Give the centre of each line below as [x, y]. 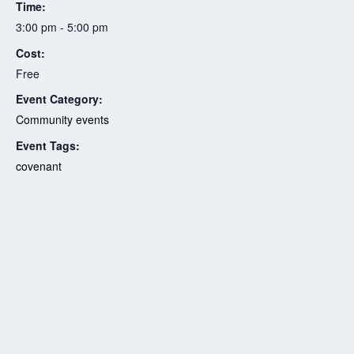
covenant [39, 166]
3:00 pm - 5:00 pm [62, 26]
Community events [62, 120]
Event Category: [59, 99]
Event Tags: [48, 146]
